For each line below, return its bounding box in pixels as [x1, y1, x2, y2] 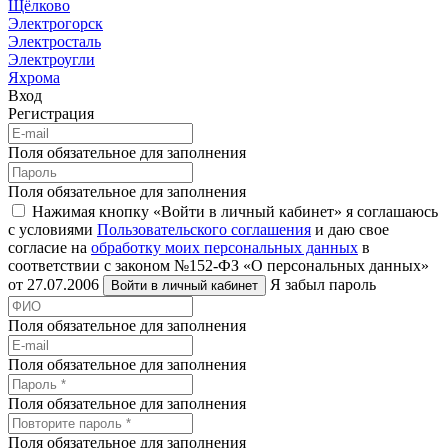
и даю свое [311, 220, 389, 238]
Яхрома [8, 68, 60, 86]
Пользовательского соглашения [97, 220, 311, 238]
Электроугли [8, 50, 95, 68]
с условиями [8, 220, 97, 238]
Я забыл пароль [270, 275, 376, 293]
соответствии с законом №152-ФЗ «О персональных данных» [8, 256, 429, 274]
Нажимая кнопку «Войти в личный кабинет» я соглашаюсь [32, 202, 438, 220]
